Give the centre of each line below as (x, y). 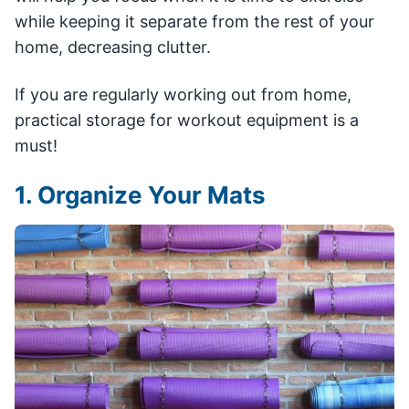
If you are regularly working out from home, (183, 94)
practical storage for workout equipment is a (187, 120)
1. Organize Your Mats (140, 195)
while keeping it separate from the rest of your (194, 21)
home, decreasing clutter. (113, 47)
